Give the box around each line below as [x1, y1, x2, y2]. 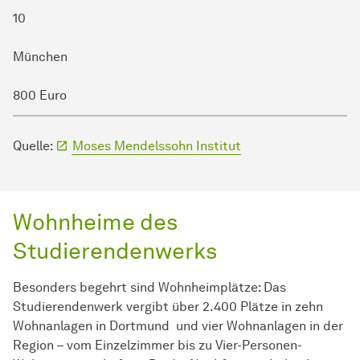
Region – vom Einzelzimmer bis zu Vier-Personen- [13, 337, 302, 353]
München [13, 48, 67, 64]
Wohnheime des [13, 207, 178, 235]
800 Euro [13, 87, 67, 103]
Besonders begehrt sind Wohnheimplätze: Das [13, 279, 286, 295]
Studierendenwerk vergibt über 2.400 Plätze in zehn [13, 298, 323, 314]
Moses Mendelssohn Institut [72, 137, 241, 153]
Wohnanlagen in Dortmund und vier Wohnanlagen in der [13, 317, 343, 333]
